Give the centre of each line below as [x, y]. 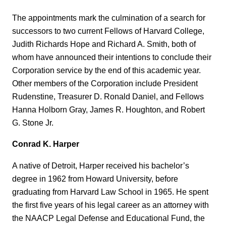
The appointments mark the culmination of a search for [109, 17]
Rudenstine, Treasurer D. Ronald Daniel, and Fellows [108, 96]
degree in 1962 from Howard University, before [95, 178]
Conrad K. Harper [46, 144]
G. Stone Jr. [33, 122]
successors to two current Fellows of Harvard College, [108, 31]
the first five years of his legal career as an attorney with [110, 205]
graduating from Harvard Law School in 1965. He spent [110, 191]
